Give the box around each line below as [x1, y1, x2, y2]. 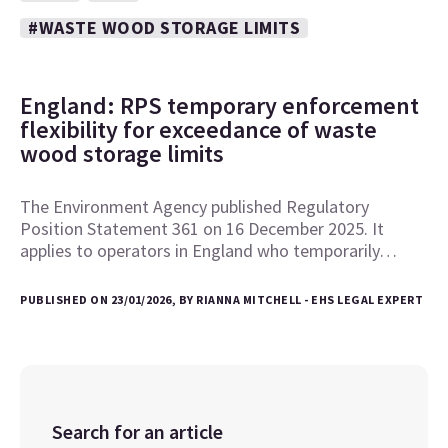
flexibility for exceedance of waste [20, 114, 377, 145]
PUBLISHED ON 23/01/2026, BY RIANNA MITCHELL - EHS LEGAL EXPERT [20, 292, 423, 307]
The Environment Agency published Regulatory [20, 195, 369, 218]
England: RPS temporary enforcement [20, 90, 419, 121]
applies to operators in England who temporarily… [20, 239, 397, 262]
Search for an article [52, 419, 223, 444]
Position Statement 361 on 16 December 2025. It [20, 217, 384, 240]
